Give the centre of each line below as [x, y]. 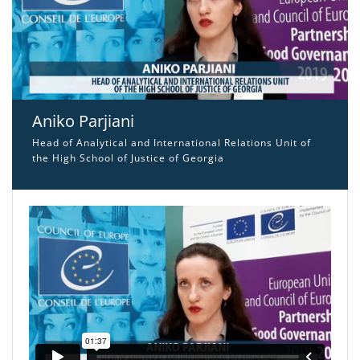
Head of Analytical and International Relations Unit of [172, 142]
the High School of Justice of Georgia [128, 157]
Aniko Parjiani [83, 121]
